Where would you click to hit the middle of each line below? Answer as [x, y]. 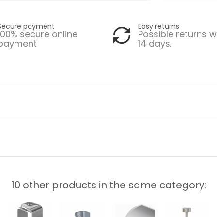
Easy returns [159, 26]
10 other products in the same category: [108, 185]
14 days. [155, 43]
